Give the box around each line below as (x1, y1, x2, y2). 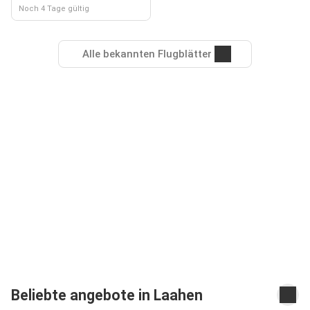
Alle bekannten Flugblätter (82, 48, 212, 60)
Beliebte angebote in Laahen (11, 286, 203, 304)
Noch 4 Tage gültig (19, 4, 89, 13)
